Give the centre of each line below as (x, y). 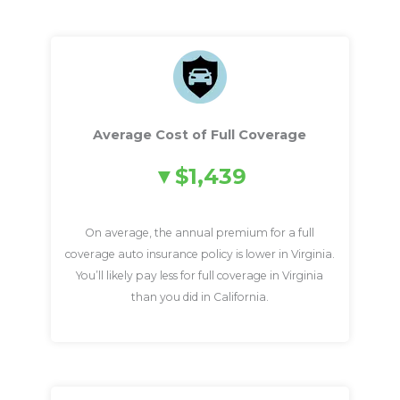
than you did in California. (200, 296)
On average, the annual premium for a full (200, 232)
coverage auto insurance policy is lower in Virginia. (200, 254)
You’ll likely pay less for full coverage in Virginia (200, 275)
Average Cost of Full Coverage (200, 135)
